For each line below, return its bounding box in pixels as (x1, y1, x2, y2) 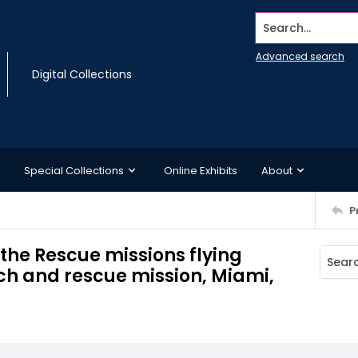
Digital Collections (32, 66, 132, 82)
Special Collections (24, 162, 124, 178)
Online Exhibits (164, 162, 237, 178)
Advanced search (256, 50, 344, 63)
